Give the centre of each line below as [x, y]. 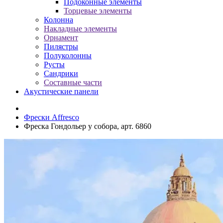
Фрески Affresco [52, 117]
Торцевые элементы [98, 11]
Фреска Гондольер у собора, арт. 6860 [88, 126]
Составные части [73, 82]
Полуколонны [68, 56]
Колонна [58, 20]
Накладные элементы [80, 29]
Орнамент [61, 38]
